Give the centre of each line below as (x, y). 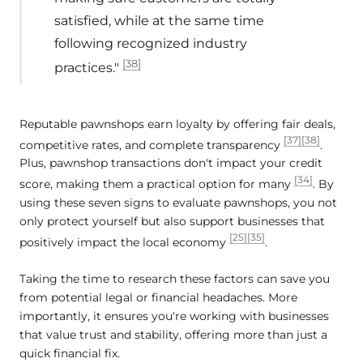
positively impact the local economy (124, 242)
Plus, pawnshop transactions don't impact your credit (171, 163)
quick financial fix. (70, 353)
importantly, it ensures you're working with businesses (174, 316)
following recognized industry (151, 43)
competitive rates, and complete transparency (152, 145)
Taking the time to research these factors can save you (175, 278)
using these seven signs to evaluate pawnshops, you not (178, 202)
